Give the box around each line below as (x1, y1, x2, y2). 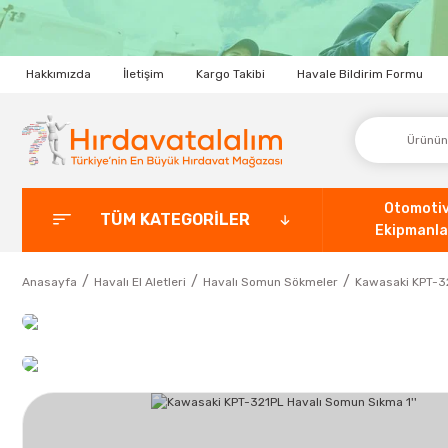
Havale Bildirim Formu (297, 67, 423, 82)
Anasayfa (22, 274, 77, 289)
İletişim (123, 67, 164, 82)
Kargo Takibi (196, 67, 265, 82)
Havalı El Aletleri (94, 274, 186, 289)
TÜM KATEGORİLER (99, 209, 250, 229)
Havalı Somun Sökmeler (203, 274, 338, 289)
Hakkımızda (26, 67, 91, 82)
